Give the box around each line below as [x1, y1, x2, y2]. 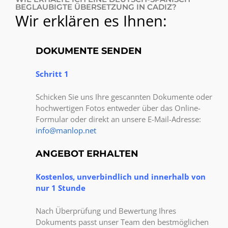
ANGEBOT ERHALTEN [36, 148, 138, 160]
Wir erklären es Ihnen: [15, 11, 167, 31]
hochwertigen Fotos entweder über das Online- [36, 102, 201, 113]
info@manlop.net [36, 125, 96, 135]
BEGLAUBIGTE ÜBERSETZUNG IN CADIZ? [15, 2, 177, 12]
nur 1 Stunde [36, 183, 85, 193]
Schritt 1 [36, 69, 69, 79]
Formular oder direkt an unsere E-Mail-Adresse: [36, 113, 201, 124]
